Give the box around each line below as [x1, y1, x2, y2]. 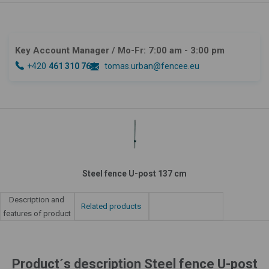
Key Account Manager [15, 44, 109, 56]
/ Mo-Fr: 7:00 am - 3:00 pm [112, 44, 225, 56]
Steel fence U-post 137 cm [82, 168, 187, 178]
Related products [81, 201, 141, 211]
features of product [2, 208, 71, 218]
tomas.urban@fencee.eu [104, 61, 199, 71]
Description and [9, 195, 64, 204]
